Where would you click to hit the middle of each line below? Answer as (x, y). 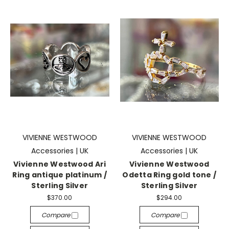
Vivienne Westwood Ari (60, 164)
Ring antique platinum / (60, 175)
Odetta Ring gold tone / (169, 175)
